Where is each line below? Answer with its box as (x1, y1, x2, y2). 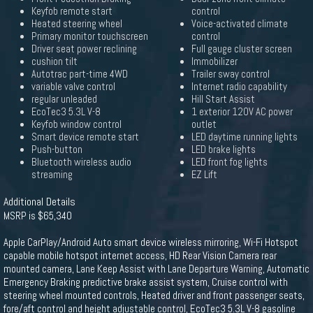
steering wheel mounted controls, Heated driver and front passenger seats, (3, 289, 305, 302)
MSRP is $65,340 (3, 209, 72, 222)
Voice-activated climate (191, 17, 288, 30)
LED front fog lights (191, 156, 268, 168)
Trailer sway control (191, 68, 270, 80)
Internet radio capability (191, 80, 287, 93)
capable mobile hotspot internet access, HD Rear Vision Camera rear (3, 249, 277, 262)
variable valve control (31, 80, 115, 93)
